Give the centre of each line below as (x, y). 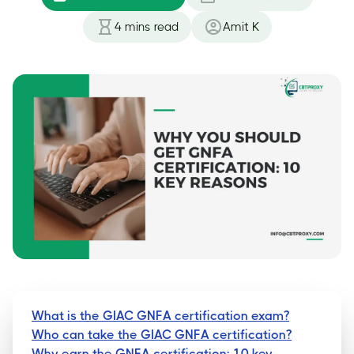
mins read (151, 27)
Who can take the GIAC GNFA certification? (162, 335)
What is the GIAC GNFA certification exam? (160, 316)
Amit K (241, 27)
